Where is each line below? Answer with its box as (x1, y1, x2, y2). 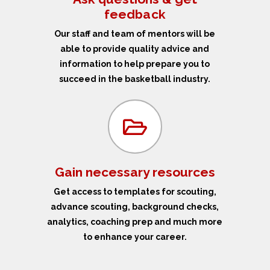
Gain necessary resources (54, 165, 216, 180)
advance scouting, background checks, (51, 202, 219, 212)
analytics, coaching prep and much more (47, 217, 223, 227)
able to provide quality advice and (60, 44, 210, 54)
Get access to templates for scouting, (53, 187, 216, 197)
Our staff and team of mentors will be (54, 29, 216, 39)
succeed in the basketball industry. (59, 74, 211, 84)
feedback (104, 7, 166, 22)
